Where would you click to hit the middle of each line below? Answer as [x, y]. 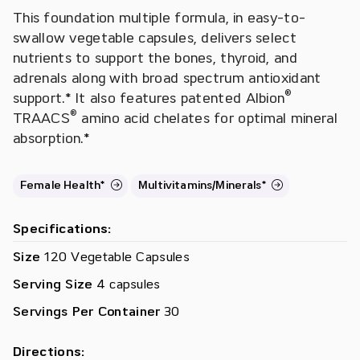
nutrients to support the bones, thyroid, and [155, 57]
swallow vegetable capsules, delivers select [155, 37]
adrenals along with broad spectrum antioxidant [167, 78]
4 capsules [127, 284]
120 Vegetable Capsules [115, 257]
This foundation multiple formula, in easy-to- [160, 17]
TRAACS [41, 118]
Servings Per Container [87, 311]
